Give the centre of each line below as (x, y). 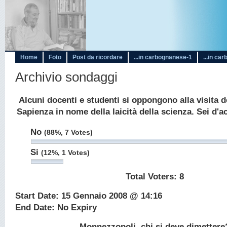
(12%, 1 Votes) (65, 153)
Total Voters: (152, 177)
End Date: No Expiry (56, 207)
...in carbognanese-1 (163, 57)
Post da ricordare (98, 57)
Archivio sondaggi (66, 77)
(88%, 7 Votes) (68, 132)
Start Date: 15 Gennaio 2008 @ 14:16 (89, 196)
